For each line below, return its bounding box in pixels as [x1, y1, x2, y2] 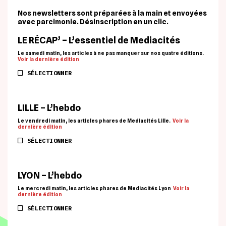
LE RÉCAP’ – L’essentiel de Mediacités [18, 35, 180, 45]
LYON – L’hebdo [18, 170, 82, 181]
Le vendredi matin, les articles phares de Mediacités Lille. [18, 118, 172, 124]
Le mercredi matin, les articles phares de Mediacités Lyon [18, 185, 172, 191]
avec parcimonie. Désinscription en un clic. [18, 18, 168, 26]
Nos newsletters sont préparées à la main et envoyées [18, 9, 207, 17]
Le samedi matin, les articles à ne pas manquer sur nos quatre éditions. [18, 50, 205, 56]
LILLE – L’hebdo [18, 102, 81, 113]
